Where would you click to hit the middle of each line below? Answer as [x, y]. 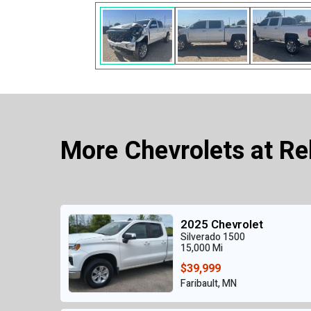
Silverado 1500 [213, 237]
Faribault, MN [209, 284]
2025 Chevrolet [222, 225]
